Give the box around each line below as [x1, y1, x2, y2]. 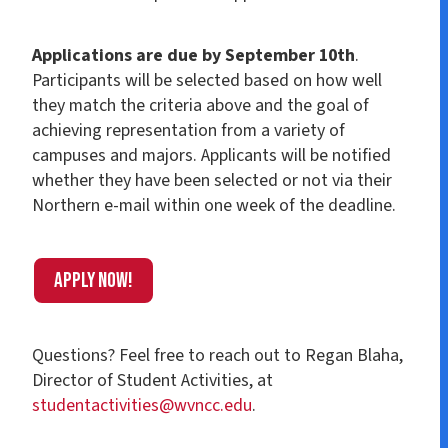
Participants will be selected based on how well [32, 68, 383, 94]
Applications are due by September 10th [32, 43, 356, 69]
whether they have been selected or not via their [32, 168, 393, 194]
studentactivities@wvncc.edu [32, 392, 253, 418]
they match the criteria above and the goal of [32, 93, 370, 119]
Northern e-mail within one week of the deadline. [32, 193, 397, 219]
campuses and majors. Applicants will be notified [32, 143, 392, 169]
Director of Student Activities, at [32, 367, 274, 393]
